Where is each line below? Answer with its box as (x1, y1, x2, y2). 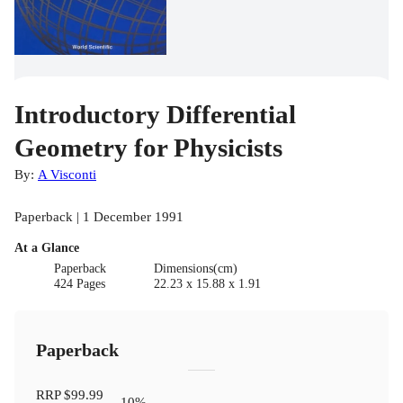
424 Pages (54, 276, 106, 291)
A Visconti (38, 166, 96, 182)
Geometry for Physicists (14, 132, 282, 162)
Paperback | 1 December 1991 (14, 208, 184, 224)
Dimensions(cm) (153, 261, 237, 275)
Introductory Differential (14, 99, 296, 129)
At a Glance (14, 240, 79, 255)
